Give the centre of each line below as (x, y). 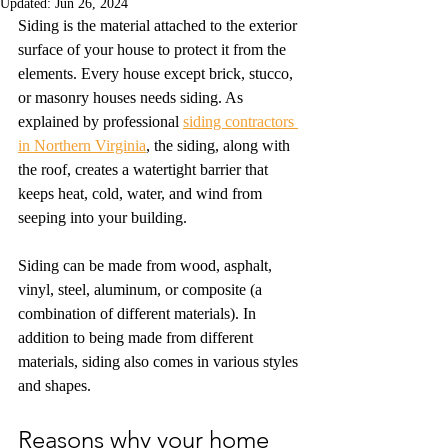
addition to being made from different (137, 337)
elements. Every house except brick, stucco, (157, 73)
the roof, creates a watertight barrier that (145, 169)
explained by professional (100, 121)
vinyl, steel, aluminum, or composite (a (142, 289)
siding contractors (240, 121)
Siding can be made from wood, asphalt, (147, 265)
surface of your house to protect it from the (154, 49)
